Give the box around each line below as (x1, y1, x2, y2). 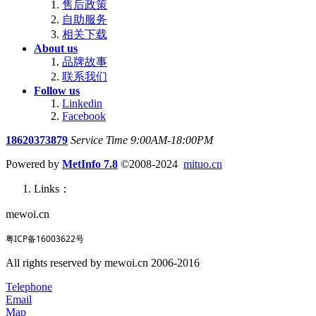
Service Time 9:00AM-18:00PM (71, 134, 213, 147)
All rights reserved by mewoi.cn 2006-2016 (6, 257, 200, 269)
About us (34, 42, 78, 55)
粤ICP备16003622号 (6, 233, 84, 245)
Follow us (34, 85, 80, 97)
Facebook (62, 110, 106, 123)
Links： (34, 183, 71, 195)
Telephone (6, 281, 52, 293)
